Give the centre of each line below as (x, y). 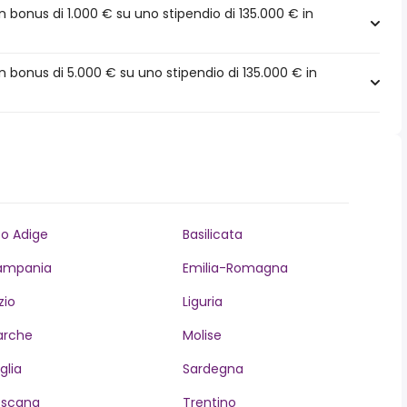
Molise (202, 335)
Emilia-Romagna (235, 268)
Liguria (202, 302)
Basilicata (212, 234)
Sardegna (213, 369)
